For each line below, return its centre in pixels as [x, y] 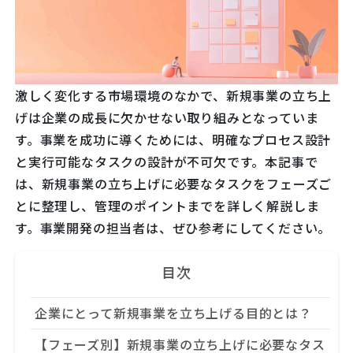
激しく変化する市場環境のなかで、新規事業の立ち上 [174, 96]
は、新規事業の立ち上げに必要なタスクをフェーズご [174, 184]
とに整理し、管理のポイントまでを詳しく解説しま [167, 206]
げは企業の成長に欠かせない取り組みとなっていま [167, 118]
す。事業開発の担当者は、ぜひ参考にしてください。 [173, 228]
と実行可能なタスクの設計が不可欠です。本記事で [167, 162]
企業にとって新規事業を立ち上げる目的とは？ [173, 313]
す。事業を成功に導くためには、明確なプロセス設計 [173, 140]
